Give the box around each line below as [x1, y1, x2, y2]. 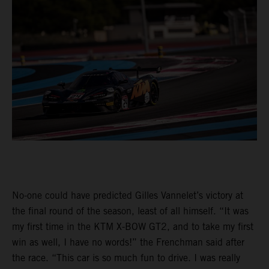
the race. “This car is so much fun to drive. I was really [12, 252, 240, 264]
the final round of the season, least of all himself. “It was [12, 205, 249, 217]
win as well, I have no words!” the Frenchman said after [12, 237, 244, 249]
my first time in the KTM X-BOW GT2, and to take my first [12, 221, 253, 233]
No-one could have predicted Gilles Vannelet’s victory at [12, 190, 243, 202]
